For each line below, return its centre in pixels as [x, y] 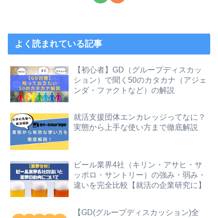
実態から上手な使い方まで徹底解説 [136, 127]
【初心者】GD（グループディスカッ [138, 69]
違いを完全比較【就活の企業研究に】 [140, 185]
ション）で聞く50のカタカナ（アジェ [140, 80]
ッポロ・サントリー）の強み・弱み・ [140, 175]
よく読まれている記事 [59, 44]
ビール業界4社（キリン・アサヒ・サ [138, 165]
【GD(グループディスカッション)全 [136, 212]
